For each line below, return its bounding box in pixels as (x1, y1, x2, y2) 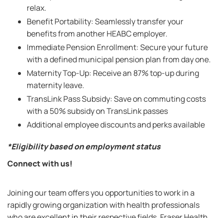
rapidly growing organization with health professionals (7, 200, 200, 210)
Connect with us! (7, 158, 73, 169)
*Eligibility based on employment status (7, 141, 161, 152)
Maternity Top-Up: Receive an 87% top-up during (27, 68, 199, 78)
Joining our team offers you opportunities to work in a (7, 187, 195, 198)
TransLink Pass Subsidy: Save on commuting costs (27, 93, 206, 104)
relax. (27, 2, 46, 13)
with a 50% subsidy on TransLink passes (27, 106, 168, 116)
